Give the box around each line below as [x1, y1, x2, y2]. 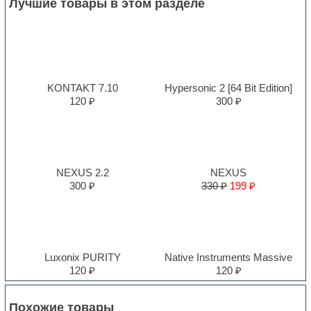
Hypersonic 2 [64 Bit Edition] [165, 81, 293, 94]
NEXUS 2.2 [56, 166, 109, 178]
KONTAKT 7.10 [47, 81, 118, 94]
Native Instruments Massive [165, 251, 293, 263]
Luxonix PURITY [44, 251, 121, 263]
